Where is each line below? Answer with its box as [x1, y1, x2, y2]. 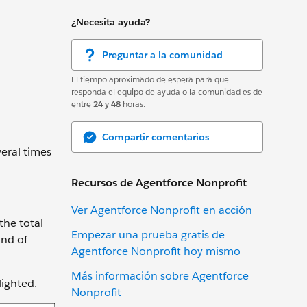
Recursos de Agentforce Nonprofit [71, 175, 247, 190]
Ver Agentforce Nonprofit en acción [71, 202, 252, 217]
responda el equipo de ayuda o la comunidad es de [71, 85, 262, 97]
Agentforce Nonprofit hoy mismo [71, 243, 241, 258]
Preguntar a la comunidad [102, 48, 223, 61]
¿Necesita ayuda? [71, 15, 150, 28]
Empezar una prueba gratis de [71, 227, 225, 242]
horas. [121, 97, 145, 110]
